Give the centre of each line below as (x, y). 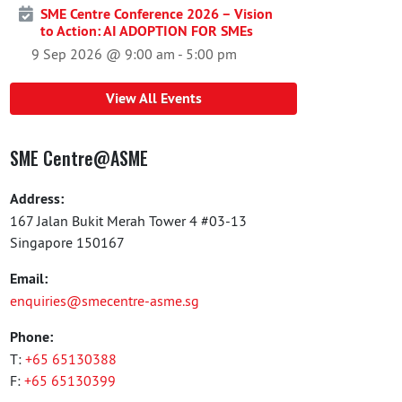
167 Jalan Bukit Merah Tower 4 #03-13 (128, 221)
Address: (37, 199)
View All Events (153, 98)
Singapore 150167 (67, 242)
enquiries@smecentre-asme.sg (105, 301)
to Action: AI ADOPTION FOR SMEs (147, 31)
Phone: (31, 337)
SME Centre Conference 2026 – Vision (157, 14)
